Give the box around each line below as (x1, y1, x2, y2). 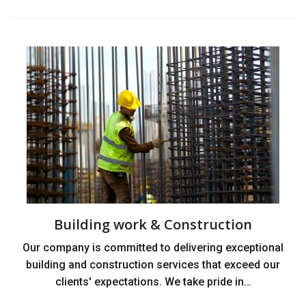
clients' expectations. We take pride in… (55, 275, 251, 288)
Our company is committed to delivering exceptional (23, 241, 283, 254)
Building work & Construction (54, 215, 252, 234)
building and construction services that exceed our (26, 258, 280, 271)
